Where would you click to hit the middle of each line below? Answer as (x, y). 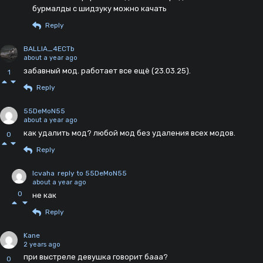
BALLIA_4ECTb (49, 49)
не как (44, 195)
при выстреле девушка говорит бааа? (96, 257)
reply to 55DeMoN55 (92, 173)
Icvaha (43, 173)
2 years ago (42, 244)
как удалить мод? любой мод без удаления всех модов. (129, 133)
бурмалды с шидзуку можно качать (100, 8)
